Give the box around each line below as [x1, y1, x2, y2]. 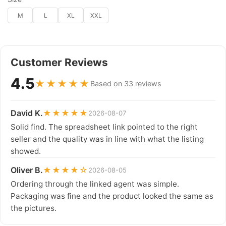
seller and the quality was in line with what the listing [11, 134, 204, 144]
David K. [11, 108, 43, 118]
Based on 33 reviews [90, 79, 161, 88]
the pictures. [11, 203, 56, 213]
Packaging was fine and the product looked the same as [11, 191, 213, 201]
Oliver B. [11, 165, 43, 175]
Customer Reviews [11, 56, 108, 69]
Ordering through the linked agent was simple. [11, 179, 179, 189]
